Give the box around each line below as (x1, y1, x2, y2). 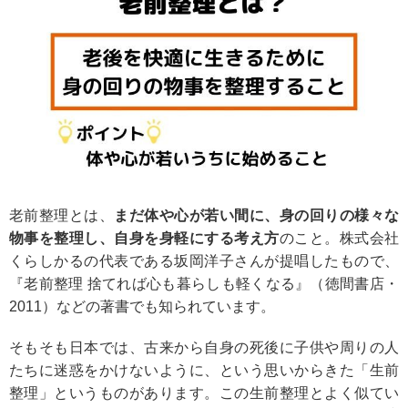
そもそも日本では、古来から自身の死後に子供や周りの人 (9, 339, 399, 355)
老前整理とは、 (9, 207, 115, 223)
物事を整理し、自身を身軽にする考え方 (9, 229, 280, 246)
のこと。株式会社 (279, 229, 400, 246)
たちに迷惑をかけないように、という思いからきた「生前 (9, 362, 399, 378)
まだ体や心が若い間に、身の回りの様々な (114, 207, 400, 223)
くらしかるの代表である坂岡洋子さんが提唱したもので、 (9, 252, 399, 269)
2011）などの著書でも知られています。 (9, 298, 275, 314)
